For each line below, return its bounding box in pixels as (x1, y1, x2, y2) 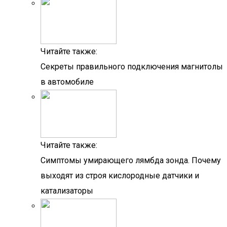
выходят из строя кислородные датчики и (41, 171, 199, 180)
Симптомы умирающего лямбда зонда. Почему (41, 156, 221, 165)
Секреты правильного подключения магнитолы (41, 62, 223, 71)
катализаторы (41, 186, 93, 196)
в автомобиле (41, 77, 94, 87)
